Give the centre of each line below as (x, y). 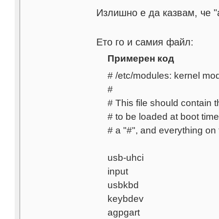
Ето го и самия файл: (145, 42)
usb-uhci (125, 158)
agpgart (123, 212)
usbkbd (123, 185)
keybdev (125, 199)
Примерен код (141, 58)
